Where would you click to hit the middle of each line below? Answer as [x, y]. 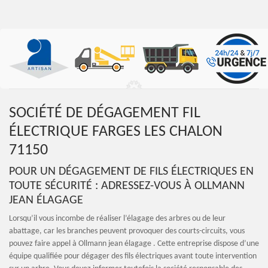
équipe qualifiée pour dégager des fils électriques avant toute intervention [133, 256]
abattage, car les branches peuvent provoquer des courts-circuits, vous [127, 231]
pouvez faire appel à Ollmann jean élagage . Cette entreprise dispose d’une [134, 244]
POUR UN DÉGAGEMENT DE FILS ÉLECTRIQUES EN [131, 172]
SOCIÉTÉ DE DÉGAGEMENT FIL [105, 113]
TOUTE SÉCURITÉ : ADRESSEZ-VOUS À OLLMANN [127, 186]
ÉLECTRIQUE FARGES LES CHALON [116, 132]
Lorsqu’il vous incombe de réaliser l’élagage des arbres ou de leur [117, 219]
